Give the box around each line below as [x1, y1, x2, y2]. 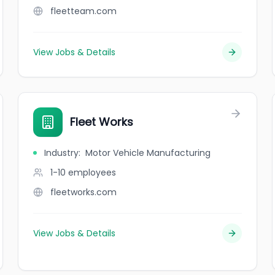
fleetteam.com [50, 5, 117, 17]
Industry [44, 147, 79, 159]
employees [68, 166, 117, 179]
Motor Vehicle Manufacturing [85, 147, 211, 159]
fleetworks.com [50, 186, 117, 198]
